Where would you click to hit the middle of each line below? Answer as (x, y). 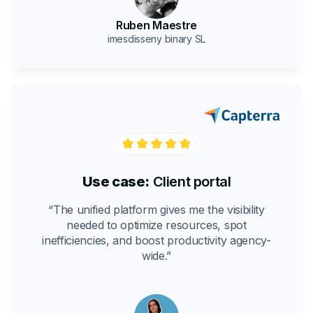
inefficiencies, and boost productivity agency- (156, 240)
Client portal (190, 181)
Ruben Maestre (156, 25)
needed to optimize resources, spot (156, 225)
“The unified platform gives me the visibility (156, 209)
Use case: (116, 181)
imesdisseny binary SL (156, 38)
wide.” (156, 255)
